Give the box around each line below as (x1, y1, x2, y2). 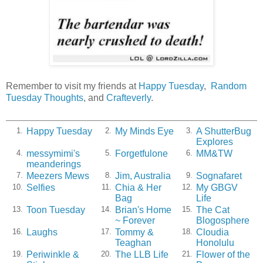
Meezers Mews (26, 170, 89, 181)
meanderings (26, 159, 81, 169)
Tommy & (115, 227, 154, 237)
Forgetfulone (115, 148, 168, 159)
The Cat (196, 204, 230, 215)
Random (211, 81, 247, 92)
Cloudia (196, 227, 229, 237)
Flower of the (196, 249, 250, 259)
